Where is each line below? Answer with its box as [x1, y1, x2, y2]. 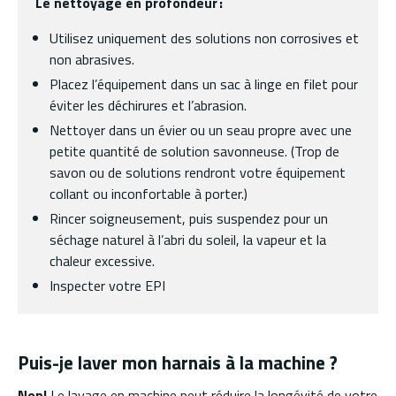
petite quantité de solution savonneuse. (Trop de [49, 141, 339, 163]
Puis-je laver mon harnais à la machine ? [18, 348, 338, 377]
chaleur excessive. [49, 250, 155, 272]
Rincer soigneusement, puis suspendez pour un [49, 208, 328, 230]
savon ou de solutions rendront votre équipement [49, 162, 346, 184]
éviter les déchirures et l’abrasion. [49, 95, 247, 117]
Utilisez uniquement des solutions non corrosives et [49, 27, 359, 49]
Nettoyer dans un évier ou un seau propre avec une [49, 119, 352, 141]
